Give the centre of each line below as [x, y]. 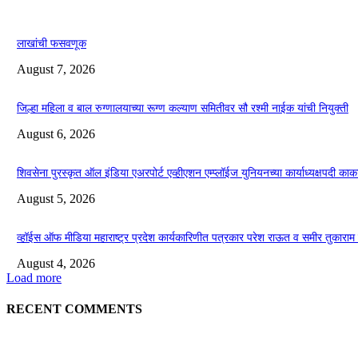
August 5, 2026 [56, 198]
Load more [34, 277]
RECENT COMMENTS [74, 308]
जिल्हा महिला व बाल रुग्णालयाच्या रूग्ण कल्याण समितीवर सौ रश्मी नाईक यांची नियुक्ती [183, 108]
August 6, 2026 [56, 133]
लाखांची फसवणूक [52, 43]
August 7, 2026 [56, 69]
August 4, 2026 [56, 263]
